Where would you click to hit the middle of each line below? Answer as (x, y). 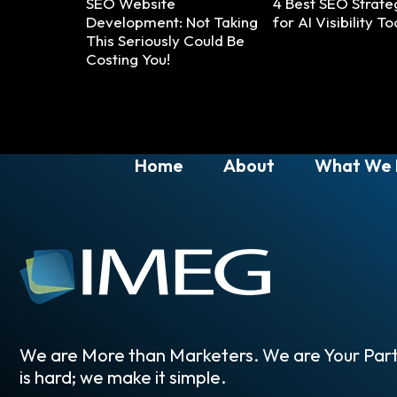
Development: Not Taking (172, 21)
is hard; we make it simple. (123, 377)
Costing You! (128, 58)
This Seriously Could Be (165, 40)
